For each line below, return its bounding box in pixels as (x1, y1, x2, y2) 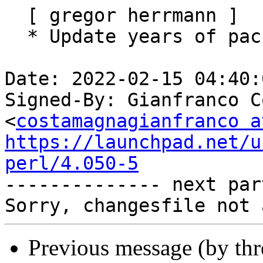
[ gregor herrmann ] (5, 5, 27, 26)
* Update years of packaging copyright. (5, 26, 27, 48)
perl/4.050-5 (5, 153, 139, 174)
